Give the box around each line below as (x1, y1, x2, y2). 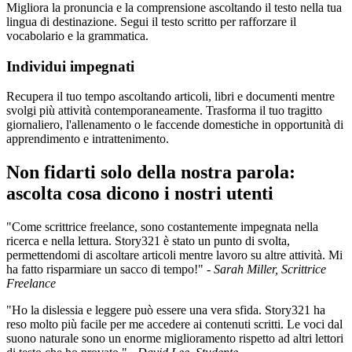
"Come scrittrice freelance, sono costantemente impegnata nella (6, 220, 318, 234)
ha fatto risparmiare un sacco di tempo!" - (6, 262, 214, 277)
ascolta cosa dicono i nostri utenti (6, 183, 273, 204)
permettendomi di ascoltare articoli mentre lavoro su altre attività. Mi (6, 248, 343, 262)
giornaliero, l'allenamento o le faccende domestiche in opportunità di (6, 118, 343, 132)
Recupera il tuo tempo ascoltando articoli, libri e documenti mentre (6, 90, 335, 104)
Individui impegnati (6, 57, 134, 75)
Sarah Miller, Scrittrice (214, 262, 326, 277)
